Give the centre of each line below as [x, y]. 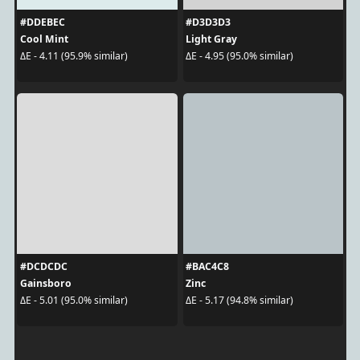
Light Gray [211, 39]
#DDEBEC [42, 22]
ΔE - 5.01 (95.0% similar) [74, 301]
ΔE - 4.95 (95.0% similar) [239, 56]
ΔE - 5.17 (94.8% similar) [239, 301]
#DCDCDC [43, 266]
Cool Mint [44, 39]
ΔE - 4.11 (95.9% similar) [74, 56]
